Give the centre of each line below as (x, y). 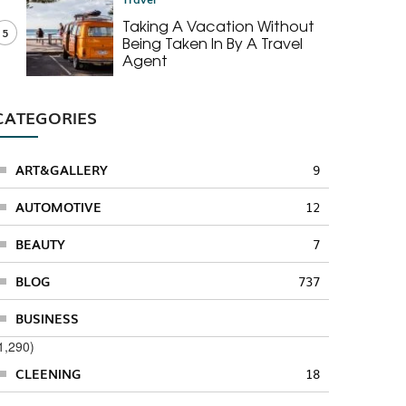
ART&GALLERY (61, 169)
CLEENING (48, 373)
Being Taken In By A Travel (213, 42)
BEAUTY (40, 243)
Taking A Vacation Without (219, 25)
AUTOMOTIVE (58, 206)
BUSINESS (47, 318)
